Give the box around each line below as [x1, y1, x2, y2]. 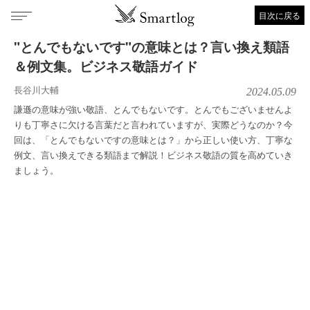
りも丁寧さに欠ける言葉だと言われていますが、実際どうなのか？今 [14, 118, 293, 131]
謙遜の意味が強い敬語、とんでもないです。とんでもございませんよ [14, 102, 293, 116]
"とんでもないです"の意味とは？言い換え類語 [14, 37, 289, 56]
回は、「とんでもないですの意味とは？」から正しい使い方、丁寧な [14, 133, 293, 146]
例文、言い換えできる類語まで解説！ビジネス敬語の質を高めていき [14, 148, 293, 161]
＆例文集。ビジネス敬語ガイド [14, 57, 198, 75]
